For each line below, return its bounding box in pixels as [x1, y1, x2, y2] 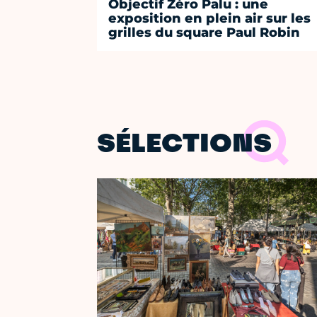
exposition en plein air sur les [108, 11, 311, 27]
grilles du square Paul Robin [108, 25, 301, 41]
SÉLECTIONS [97, 133, 272, 158]
